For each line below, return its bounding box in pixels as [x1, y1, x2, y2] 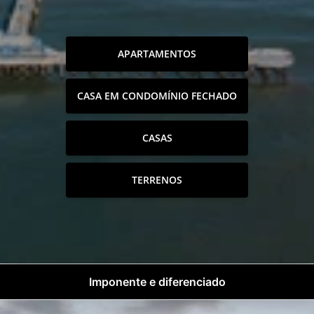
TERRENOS [132, 173, 182, 186]
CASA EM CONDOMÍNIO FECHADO [77, 89, 237, 102]
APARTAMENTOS [118, 47, 196, 60]
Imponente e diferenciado [88, 274, 226, 289]
